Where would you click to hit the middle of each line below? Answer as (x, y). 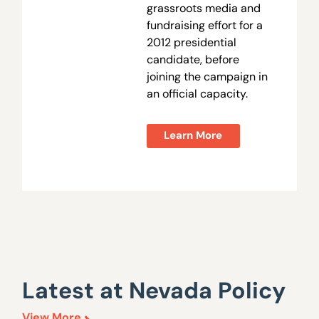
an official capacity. (197, 94)
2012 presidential (191, 43)
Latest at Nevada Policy (154, 290)
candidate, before (193, 60)
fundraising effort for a (204, 26)
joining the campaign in (207, 77)
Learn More (193, 135)
